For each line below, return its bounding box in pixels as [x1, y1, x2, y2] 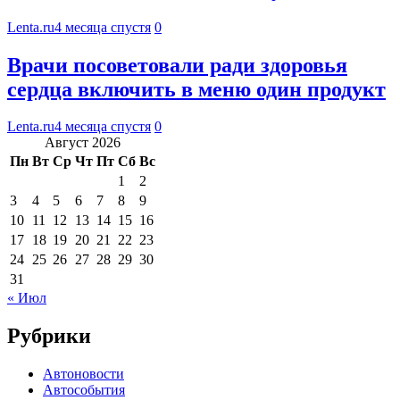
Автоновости [43, 366, 124, 382]
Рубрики [7, 324, 91, 348]
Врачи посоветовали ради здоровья [7, 53, 347, 77]
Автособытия [43, 382, 125, 398]
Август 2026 [45, 135, 121, 151]
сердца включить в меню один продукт [7, 77, 386, 101]
